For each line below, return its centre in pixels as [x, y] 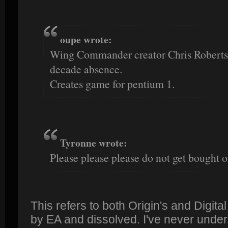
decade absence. [86, 69]
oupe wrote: [86, 39]
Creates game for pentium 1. [112, 84]
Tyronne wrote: [94, 142]
